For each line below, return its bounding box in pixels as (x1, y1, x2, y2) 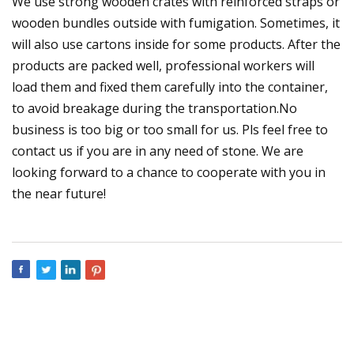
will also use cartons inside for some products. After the (12, 35, 341, 53)
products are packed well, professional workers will (12, 56, 314, 74)
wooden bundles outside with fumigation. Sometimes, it (12, 13, 340, 32)
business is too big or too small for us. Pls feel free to (12, 120, 328, 138)
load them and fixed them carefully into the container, (12, 77, 328, 96)
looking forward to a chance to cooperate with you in (12, 163, 326, 181)
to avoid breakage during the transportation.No (12, 99, 297, 117)
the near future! (12, 184, 106, 202)
